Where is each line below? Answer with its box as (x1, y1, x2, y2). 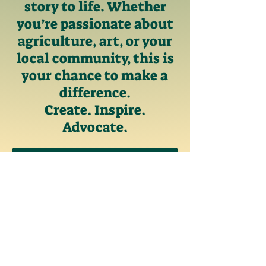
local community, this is (16, 49, 174, 67)
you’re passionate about (17, 15, 173, 33)
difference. (59, 84, 131, 102)
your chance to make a (22, 66, 168, 84)
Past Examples (12, 211, 110, 238)
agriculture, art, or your (18, 32, 172, 50)
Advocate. (62, 118, 128, 136)
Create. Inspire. (45, 101, 145, 119)
